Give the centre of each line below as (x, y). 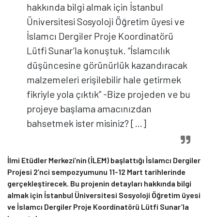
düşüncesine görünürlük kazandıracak (107, 65)
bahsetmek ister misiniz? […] (86, 123)
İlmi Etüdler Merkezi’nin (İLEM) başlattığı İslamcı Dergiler (104, 160)
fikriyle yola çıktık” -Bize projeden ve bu (108, 94)
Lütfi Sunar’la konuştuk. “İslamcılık (98, 51)
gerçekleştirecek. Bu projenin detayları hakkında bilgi (99, 184)
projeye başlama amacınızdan (89, 109)
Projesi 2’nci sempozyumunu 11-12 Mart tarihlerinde (96, 172)
